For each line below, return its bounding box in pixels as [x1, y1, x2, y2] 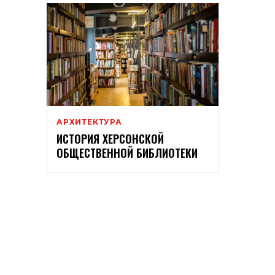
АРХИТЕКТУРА [56, 117, 122, 127]
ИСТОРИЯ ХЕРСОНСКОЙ [56, 131, 164, 147]
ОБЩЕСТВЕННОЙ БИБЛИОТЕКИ [56, 145, 198, 161]
